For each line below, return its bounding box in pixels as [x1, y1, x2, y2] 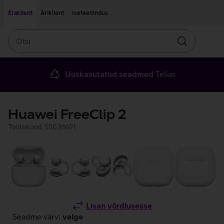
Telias [153, 69, 175, 78]
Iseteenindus [72, 9, 108, 16]
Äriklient [40, 9, 64, 16]
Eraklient [8, 9, 32, 16]
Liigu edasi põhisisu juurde [7, 3, 81, 10]
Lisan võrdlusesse [86, 201, 152, 210]
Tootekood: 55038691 [8, 123, 76, 131]
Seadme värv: [12, 212, 60, 221]
